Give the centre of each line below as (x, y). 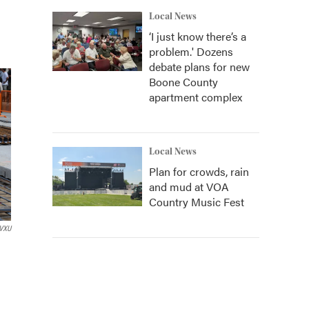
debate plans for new (199, 67)
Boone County (183, 82)
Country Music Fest (197, 202)
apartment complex (196, 97)
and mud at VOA (189, 187)
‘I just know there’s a (198, 36)
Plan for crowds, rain (199, 171)
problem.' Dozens (191, 51)
